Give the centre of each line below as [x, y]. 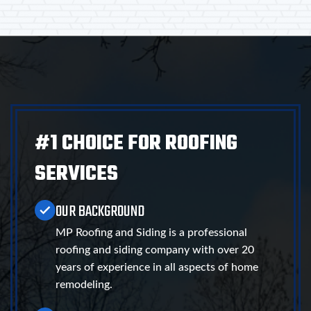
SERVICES [76, 175]
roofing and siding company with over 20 [155, 250]
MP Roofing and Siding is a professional [151, 233]
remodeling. [84, 285]
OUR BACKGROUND [100, 212]
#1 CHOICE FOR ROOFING [136, 144]
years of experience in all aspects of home [157, 268]
